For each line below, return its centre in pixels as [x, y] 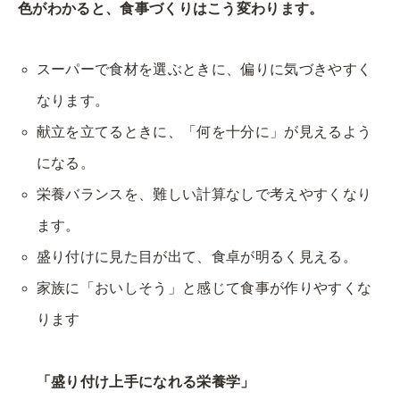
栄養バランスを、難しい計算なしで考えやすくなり [204, 195]
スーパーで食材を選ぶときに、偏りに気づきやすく [204, 70]
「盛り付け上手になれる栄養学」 [146, 382]
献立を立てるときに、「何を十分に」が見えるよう [204, 132]
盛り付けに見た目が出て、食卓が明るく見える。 [196, 257]
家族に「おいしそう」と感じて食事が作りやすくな [204, 288]
